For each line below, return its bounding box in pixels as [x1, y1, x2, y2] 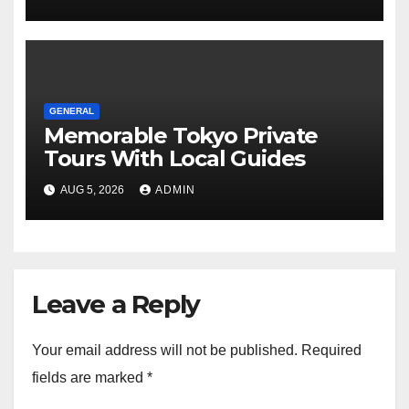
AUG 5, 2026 [58, 184, 127, 197]
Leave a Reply [32, 288, 200, 320]
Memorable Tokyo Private [43, 122, 319, 150]
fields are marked [32, 369, 147, 385]
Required [301, 341, 362, 358]
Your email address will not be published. [32, 341, 298, 358]
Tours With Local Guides [43, 145, 306, 173]
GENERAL [48, 106, 94, 117]
